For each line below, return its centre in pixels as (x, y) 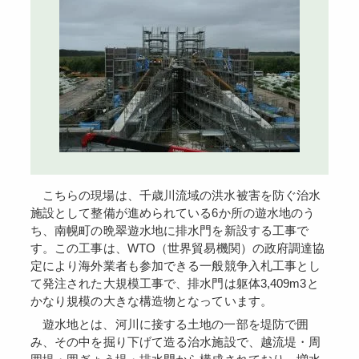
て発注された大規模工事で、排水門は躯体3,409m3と (174, 283)
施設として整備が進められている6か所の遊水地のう (173, 212)
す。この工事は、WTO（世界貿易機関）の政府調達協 (177, 248)
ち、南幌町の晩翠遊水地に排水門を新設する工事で (169, 230)
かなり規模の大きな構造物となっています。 (151, 301)
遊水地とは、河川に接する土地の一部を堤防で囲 (48, 325)
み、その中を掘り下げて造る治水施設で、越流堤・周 (175, 342)
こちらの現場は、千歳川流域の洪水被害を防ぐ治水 (48, 195)
